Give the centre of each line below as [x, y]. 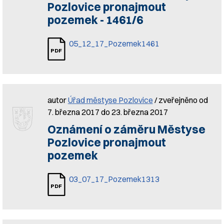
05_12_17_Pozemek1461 [114, 43]
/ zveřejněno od [180, 100]
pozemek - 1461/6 [95, 20]
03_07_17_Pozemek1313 [114, 179]
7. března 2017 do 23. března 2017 [107, 112]
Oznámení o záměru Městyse [126, 129]
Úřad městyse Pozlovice [110, 100]
